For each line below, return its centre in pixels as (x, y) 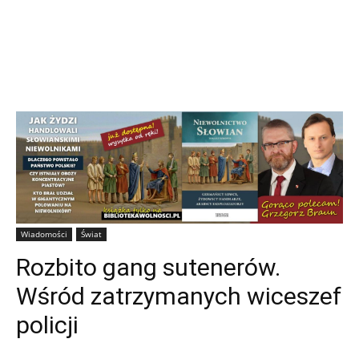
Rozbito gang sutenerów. (148, 267)
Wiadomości (44, 234)
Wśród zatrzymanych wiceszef (179, 296)
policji (47, 325)
